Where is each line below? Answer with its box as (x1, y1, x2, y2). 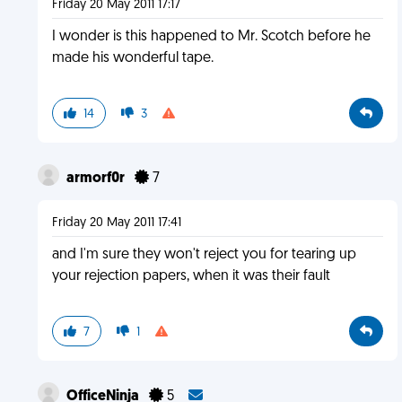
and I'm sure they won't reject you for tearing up (51, 248, 356, 262)
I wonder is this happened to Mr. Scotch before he (51, 30, 371, 44)
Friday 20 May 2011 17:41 (51, 216, 181, 230)
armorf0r (66, 171, 127, 186)
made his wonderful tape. (51, 51, 214, 66)
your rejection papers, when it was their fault (51, 269, 330, 284)
